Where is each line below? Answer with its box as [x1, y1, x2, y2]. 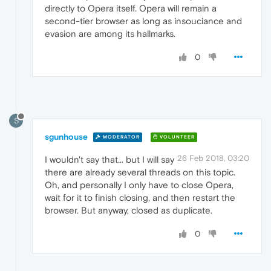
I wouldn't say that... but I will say [45, 154, 174, 165]
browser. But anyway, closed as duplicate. [45, 204, 212, 215]
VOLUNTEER [158, 134, 195, 140]
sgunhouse [45, 131, 88, 142]
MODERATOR [101, 134, 140, 140]
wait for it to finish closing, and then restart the [45, 192, 235, 203]
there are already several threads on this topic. [45, 166, 235, 177]
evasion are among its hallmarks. [45, 28, 175, 39]
